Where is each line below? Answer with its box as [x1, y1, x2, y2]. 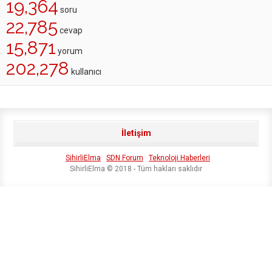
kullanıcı [69, 67, 101, 76]
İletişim [121, 128, 151, 138]
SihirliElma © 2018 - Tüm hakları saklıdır [70, 165, 202, 173]
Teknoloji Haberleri [149, 154, 210, 162]
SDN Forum [106, 154, 143, 162]
